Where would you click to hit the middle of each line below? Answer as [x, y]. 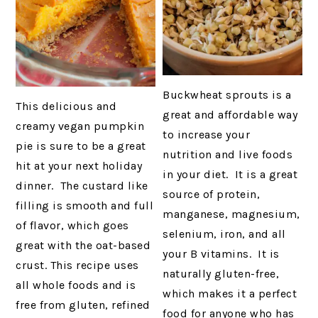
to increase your [207, 134]
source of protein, [212, 194]
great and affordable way [230, 114]
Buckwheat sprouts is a [227, 94]
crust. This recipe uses [77, 265]
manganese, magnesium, [231, 214]
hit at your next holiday [79, 165]
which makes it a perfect [230, 293]
